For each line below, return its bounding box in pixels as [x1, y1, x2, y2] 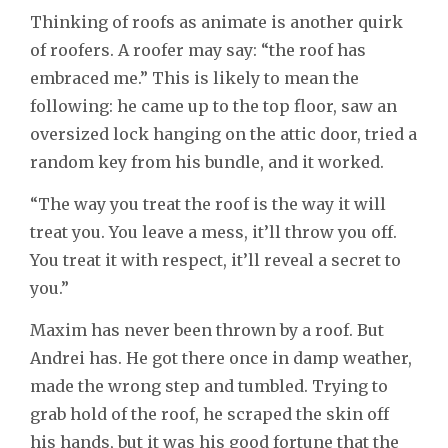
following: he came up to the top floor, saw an [30, 95, 397, 116]
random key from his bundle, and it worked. [30, 151, 384, 172]
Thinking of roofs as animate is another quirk [30, 11, 403, 32]
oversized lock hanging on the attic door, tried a [30, 123, 417, 144]
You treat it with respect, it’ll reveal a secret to [30, 249, 401, 270]
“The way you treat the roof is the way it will [30, 193, 386, 214]
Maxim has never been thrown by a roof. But [30, 319, 384, 340]
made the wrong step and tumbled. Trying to [30, 375, 388, 396]
